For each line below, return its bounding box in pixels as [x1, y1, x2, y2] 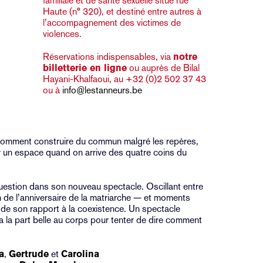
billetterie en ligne [42, 62, 127, 73]
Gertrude [9, 248, 49, 259]
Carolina [61, 248, 100, 259]
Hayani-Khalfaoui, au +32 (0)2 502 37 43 [42, 73, 206, 85]
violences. [42, 28, 82, 39]
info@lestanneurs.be [62, 85, 142, 96]
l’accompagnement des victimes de [42, 17, 181, 28]
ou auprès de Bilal [126, 62, 200, 73]
